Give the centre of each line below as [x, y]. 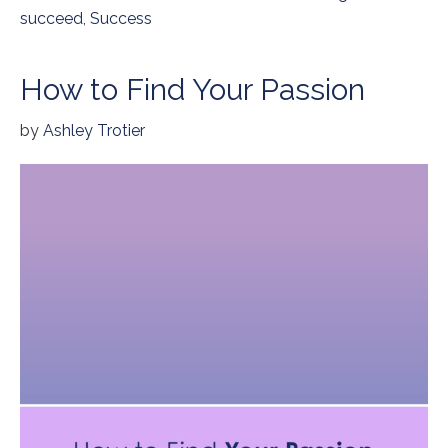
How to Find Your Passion [192, 90]
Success [121, 19]
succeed [51, 19]
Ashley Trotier [94, 131]
